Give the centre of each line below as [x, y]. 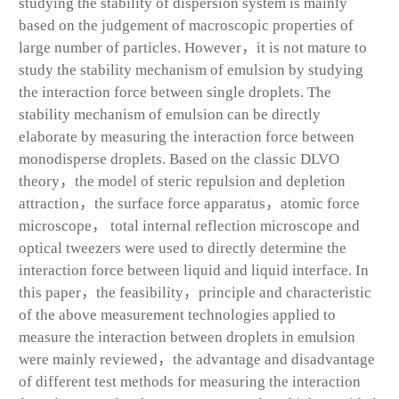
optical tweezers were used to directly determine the [183, 248]
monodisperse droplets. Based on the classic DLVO [179, 159]
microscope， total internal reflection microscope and [189, 225]
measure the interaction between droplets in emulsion [187, 337]
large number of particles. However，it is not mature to [193, 47]
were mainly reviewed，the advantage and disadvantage [197, 359]
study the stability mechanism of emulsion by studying [191, 69]
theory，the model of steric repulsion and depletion [182, 181]
